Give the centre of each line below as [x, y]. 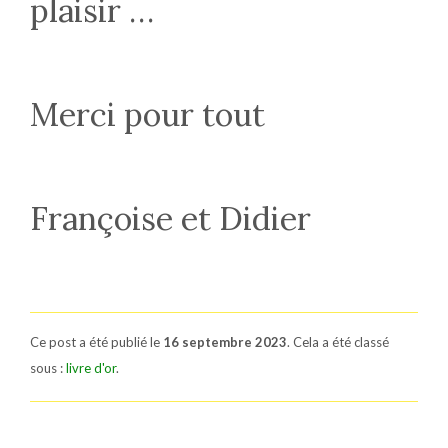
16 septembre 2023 [225, 342]
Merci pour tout [147, 114]
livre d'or [91, 368]
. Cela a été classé [338, 342]
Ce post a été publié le [96, 342]
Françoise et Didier [170, 218]
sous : [48, 368]
